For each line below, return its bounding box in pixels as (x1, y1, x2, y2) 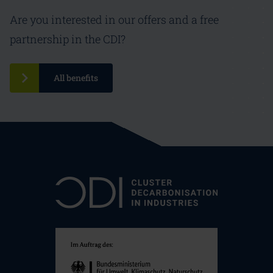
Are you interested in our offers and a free (10, 12, 219, 27)
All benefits (54, 72, 98, 84)
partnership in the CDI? (10, 32, 126, 47)
